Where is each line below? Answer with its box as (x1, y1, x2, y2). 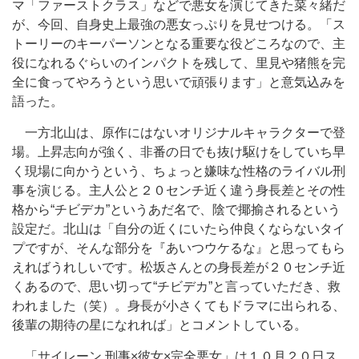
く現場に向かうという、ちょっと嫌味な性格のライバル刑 (12, 164, 345, 178)
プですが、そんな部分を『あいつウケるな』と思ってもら (12, 241, 345, 255)
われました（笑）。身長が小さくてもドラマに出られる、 (12, 299, 345, 313)
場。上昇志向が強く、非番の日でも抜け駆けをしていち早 (12, 145, 345, 159)
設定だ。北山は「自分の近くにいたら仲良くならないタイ (12, 222, 345, 236)
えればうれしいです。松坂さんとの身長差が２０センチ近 (12, 260, 345, 274)
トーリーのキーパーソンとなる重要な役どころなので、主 (12, 37, 345, 50)
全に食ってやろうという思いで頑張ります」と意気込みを (12, 75, 345, 89)
